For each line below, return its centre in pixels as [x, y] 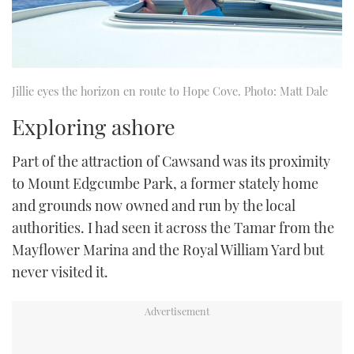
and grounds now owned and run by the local [154, 205]
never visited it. [60, 271]
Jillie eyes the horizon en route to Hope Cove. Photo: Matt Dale [170, 91]
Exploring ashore [94, 126]
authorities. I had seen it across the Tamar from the [173, 227]
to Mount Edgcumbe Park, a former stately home [165, 183]
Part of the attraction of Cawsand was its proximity [171, 161]
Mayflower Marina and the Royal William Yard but [168, 249]
